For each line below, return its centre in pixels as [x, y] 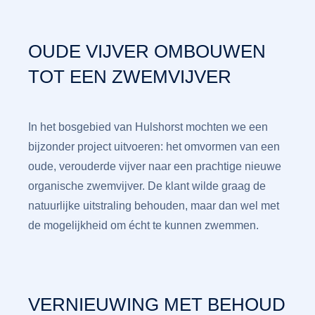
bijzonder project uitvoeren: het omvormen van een [154, 147]
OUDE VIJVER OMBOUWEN [147, 51]
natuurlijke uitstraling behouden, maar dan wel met [154, 206]
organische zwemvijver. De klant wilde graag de [147, 186]
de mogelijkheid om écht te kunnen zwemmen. [143, 225]
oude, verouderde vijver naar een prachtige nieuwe [155, 166]
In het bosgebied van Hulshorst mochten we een [148, 127]
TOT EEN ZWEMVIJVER [130, 77]
